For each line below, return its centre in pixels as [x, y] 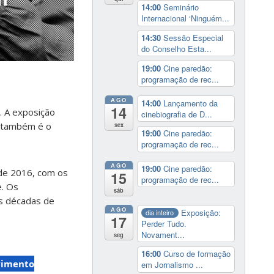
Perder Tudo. [164, 223]
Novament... [163, 234]
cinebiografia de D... [176, 114]
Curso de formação [197, 254]
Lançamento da [190, 103]
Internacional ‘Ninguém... [185, 18]
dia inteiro [160, 213]
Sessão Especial [193, 37]
